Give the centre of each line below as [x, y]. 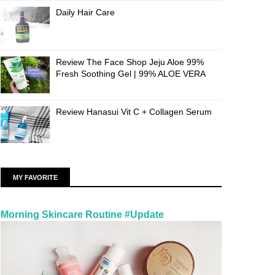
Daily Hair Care [85, 12]
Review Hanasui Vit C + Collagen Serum [134, 112]
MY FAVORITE [35, 177]
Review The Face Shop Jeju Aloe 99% [130, 62]
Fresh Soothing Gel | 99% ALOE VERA [131, 74]
